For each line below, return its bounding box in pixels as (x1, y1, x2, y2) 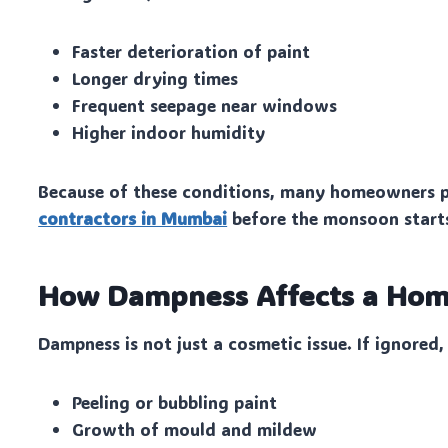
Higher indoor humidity (72, 121, 266, 144)
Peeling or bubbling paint (72, 391, 278, 414)
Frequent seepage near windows (72, 94, 338, 117)
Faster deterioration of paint (72, 40, 311, 63)
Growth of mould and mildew (72, 418, 318, 441)
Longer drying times (72, 67, 239, 90)
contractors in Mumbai (38, 207, 228, 230)
